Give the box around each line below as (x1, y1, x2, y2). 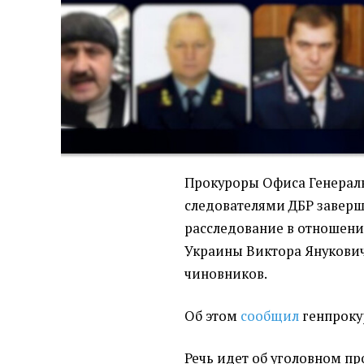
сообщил (240, 306, 300, 325)
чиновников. (184, 264, 268, 283)
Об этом (184, 306, 241, 325)
